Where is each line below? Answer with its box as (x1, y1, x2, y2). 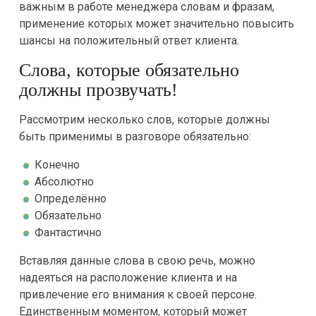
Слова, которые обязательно (18, 60, 239, 80)
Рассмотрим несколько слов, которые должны (18, 113, 270, 126)
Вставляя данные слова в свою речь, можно (18, 254, 255, 267)
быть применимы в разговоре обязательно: (18, 130, 251, 143)
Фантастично (34, 226, 102, 239)
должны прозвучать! (18, 80, 178, 100)
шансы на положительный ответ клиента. (18, 34, 239, 47)
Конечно (34, 158, 80, 171)
